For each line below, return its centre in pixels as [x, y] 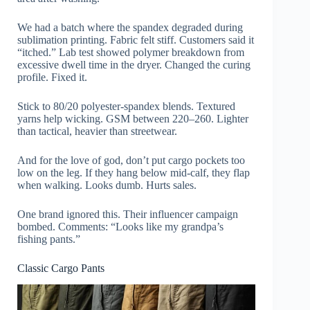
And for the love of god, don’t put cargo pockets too [131, 160]
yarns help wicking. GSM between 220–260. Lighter [133, 118]
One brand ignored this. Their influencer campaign [128, 214]
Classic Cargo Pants [61, 268]
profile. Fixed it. [52, 77]
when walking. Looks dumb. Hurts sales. [107, 185]
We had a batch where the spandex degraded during [130, 27]
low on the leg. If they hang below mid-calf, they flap [134, 172]
